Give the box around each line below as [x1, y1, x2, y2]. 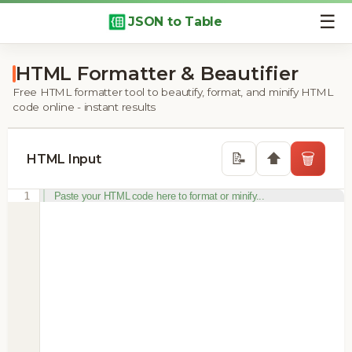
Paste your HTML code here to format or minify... [53, 189, 264, 202]
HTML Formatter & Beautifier [16, 62, 299, 85]
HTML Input [27, 151, 101, 167]
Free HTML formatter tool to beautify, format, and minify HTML [13, 86, 333, 98]
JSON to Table [128, 14, 222, 29]
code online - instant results [13, 101, 156, 113]
